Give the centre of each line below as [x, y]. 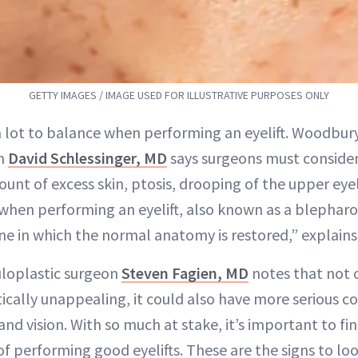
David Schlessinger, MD [88, 157]
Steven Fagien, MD [185, 272]
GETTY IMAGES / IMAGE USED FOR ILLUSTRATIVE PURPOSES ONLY [179, 95]
